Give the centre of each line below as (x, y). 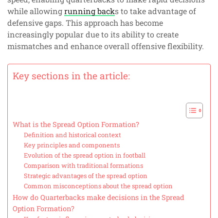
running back (90, 11)
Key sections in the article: (71, 76)
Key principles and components (72, 145)
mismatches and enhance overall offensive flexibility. (106, 46)
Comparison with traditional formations (83, 166)
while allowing (36, 11)
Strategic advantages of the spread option (85, 176)
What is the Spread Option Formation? (76, 125)
